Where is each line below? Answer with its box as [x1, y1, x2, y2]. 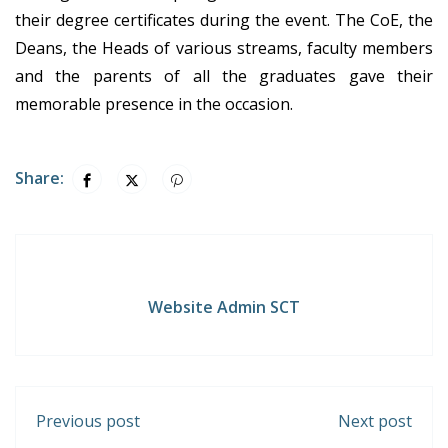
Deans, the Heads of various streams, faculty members [15, 36, 433, 59]
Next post [338, 410, 412, 433]
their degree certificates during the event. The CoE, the [15, 8, 433, 31]
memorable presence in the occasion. [15, 92, 293, 115]
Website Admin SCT [148, 296, 300, 319]
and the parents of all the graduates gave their [15, 64, 433, 87]
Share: [15, 166, 64, 189]
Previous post [36, 410, 140, 433]
